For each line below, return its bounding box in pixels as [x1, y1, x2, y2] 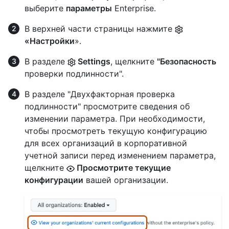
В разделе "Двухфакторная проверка [25, 89, 175, 100]
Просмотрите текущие [75, 163, 171, 173]
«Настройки [25, 36, 75, 47]
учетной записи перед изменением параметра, [25, 150, 216, 161]
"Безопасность [157, 56, 216, 67]
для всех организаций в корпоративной [25, 138, 187, 149]
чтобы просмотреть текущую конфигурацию [25, 126, 207, 136]
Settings [76, 56, 110, 67]
